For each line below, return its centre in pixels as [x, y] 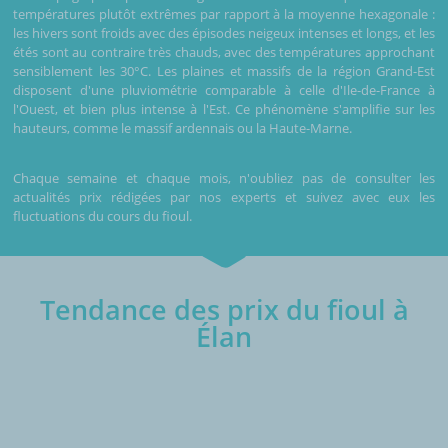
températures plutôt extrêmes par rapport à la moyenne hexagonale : [224, 13]
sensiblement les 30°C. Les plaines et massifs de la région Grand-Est [224, 70]
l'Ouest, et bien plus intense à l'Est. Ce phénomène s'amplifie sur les [224, 108]
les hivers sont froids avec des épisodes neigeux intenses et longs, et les [224, 32]
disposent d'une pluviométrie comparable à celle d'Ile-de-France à [224, 89]
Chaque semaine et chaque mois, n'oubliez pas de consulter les [224, 177]
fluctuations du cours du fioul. [102, 215]
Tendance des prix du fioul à [224, 309]
